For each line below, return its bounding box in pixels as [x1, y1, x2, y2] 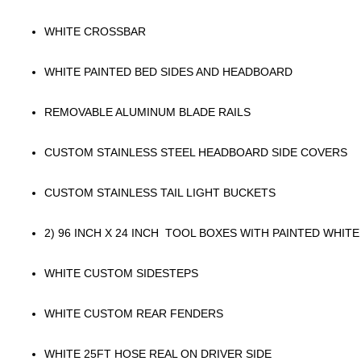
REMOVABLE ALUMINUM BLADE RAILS [44, 106, 251, 118]
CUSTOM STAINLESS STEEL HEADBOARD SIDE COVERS [44, 146, 347, 159]
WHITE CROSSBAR [44, 25, 146, 38]
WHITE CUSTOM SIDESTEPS [44, 267, 198, 280]
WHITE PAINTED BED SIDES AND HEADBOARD [44, 65, 293, 78]
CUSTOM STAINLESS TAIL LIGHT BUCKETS [44, 186, 279, 199]
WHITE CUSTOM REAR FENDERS [44, 307, 223, 320]
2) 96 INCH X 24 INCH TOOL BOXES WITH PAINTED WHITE [44, 226, 359, 239]
